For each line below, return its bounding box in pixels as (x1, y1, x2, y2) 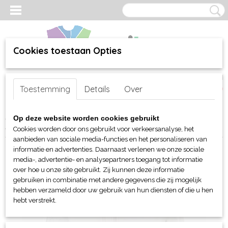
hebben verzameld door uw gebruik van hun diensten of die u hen (13, 186, 213, 194)
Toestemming (20, 84, 70, 94)
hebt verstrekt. (13, 196, 56, 204)
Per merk (70, 113, 99, 121)
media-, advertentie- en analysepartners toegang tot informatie (13, 156, 203, 163)
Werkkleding (163, 113, 203, 121)
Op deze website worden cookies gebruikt (13, 114, 159, 122)
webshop (33, 113, 62, 121)
